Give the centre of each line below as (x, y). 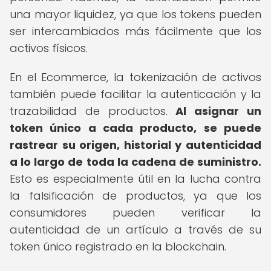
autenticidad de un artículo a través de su (135, 230)
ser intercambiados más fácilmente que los (135, 31)
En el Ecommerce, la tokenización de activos (135, 77)
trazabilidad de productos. (93, 111)
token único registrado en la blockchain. (118, 247)
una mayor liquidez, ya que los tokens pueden (135, 14)
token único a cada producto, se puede (135, 128)
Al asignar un (219, 111)
